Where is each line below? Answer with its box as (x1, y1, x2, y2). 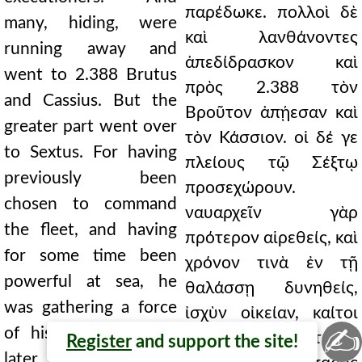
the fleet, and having (4, 221, 177, 238)
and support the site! (132, 333, 298, 351)
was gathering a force (4, 299, 177, 316)
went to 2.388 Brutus (4, 66, 177, 83)
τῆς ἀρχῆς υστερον (185, 330, 358, 347)
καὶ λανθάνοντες (185, 29, 358, 46)
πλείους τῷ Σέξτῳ (185, 154, 358, 171)
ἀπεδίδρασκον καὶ (185, 54, 358, 71)
